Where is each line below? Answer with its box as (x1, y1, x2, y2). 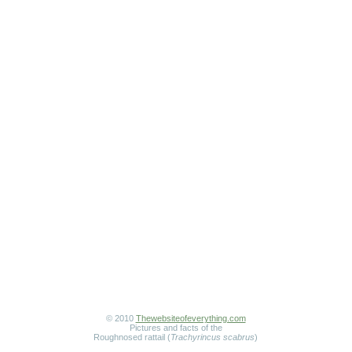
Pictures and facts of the (129, 323, 222, 332)
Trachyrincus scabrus (170, 332, 255, 342)
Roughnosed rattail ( (93, 332, 170, 342)
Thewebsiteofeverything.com (135, 313, 246, 323)
